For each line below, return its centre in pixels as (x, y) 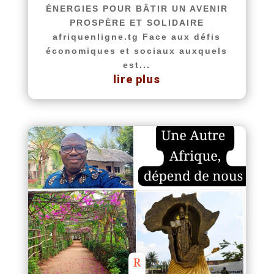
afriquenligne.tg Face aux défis (137, 37)
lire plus (137, 80)
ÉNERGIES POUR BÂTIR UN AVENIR (137, 9)
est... (137, 65)
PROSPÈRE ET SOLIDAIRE (137, 23)
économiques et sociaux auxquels (137, 51)
